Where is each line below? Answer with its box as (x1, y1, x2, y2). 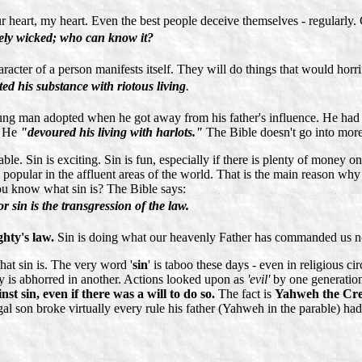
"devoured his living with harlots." (20, 125, 203, 140)
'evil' (247, 272, 270, 287)
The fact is (215, 287, 275, 301)
